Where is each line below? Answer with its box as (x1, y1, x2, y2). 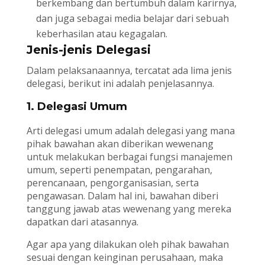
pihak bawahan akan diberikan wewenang (26, 137, 214, 151)
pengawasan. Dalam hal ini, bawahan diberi (26, 189, 218, 203)
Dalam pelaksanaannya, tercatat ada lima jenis (26, 64, 232, 77)
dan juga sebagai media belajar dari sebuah (35, 12, 229, 25)
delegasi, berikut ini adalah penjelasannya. (26, 77, 214, 91)
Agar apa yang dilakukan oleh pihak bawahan (26, 238, 229, 251)
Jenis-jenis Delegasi (26, 43, 151, 57)
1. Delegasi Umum (26, 100, 127, 114)
